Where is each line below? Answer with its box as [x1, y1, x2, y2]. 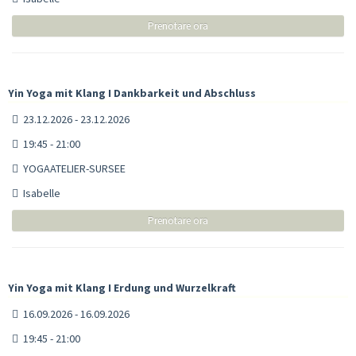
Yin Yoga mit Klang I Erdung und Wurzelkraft [8, 280, 236, 295]
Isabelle [18, 185, 60, 200]
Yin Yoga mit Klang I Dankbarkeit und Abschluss [8, 85, 256, 100]
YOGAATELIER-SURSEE [18, 161, 126, 176]
